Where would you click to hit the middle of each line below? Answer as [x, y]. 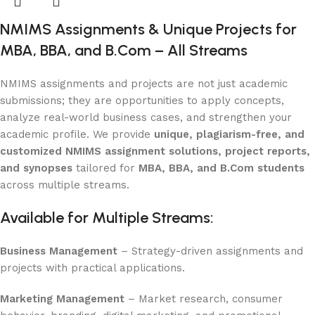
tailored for [105, 168]
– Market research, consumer [204, 299]
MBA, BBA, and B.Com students [221, 168]
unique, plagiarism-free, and [229, 134]
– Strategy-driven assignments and [210, 251]
